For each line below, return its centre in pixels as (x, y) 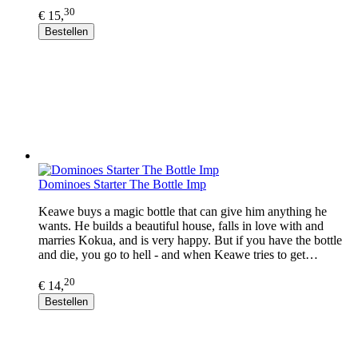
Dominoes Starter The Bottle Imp (122, 185)
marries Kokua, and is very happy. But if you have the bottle (190, 241)
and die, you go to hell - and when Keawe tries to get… (178, 255)
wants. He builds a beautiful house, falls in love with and (181, 226)
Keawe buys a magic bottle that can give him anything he (183, 212)
